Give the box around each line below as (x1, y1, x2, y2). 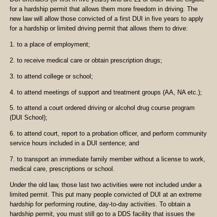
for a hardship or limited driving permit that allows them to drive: (10, 25, 188, 32)
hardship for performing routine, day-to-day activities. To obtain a (10, 200, 190, 208)
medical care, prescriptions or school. (10, 165, 115, 173)
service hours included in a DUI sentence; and (10, 139, 139, 147)
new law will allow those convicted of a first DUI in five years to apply (10, 15, 203, 23)
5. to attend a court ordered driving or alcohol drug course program (10, 104, 195, 112)
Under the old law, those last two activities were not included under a (10, 181, 201, 188)
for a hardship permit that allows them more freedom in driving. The (10, 5, 198, 13)
